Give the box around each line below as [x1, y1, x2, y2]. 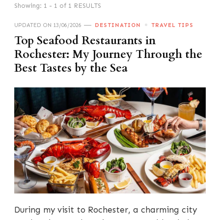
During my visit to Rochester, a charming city [14, 205, 197, 215]
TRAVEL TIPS [151, 21, 193, 28]
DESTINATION [95, 21, 141, 28]
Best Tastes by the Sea [14, 60, 128, 76]
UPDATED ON [14, 21, 53, 28]
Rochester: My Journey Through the [14, 47, 202, 62]
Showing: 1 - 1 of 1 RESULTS [14, 1, 101, 9]
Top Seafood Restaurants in [14, 33, 156, 48]
